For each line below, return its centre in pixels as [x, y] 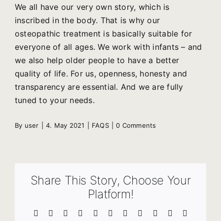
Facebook [54, 213]
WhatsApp [115, 213]
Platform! [110, 194]
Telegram [128, 213]
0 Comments [136, 126]
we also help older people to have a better [97, 60]
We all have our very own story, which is [92, 7]
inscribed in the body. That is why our [88, 20]
